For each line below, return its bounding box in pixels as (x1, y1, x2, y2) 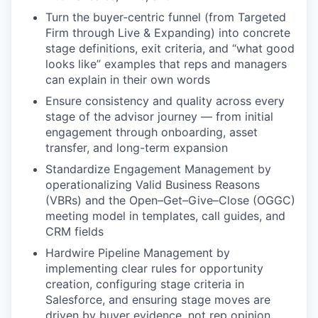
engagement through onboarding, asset (45, 125, 258, 139)
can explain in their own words (45, 72, 210, 87)
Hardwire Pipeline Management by (45, 246, 230, 260)
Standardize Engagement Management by (45, 162, 271, 176)
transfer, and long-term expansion (45, 141, 228, 155)
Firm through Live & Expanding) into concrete (45, 26, 290, 40)
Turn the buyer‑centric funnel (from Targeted (45, 10, 286, 24)
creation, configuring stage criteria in (45, 277, 244, 291)
